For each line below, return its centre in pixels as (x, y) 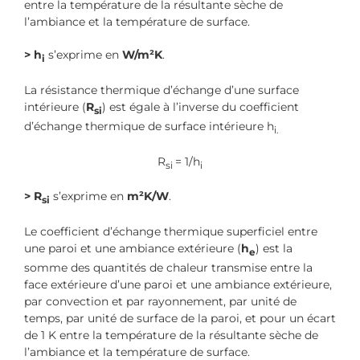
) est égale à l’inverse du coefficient (200, 106)
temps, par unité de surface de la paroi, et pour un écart (180, 318)
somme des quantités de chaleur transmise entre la (168, 267)
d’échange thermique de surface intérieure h (149, 126)
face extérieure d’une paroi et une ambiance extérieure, (178, 284)
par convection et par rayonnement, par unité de (160, 301)
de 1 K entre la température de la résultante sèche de (171, 335)
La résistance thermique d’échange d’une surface (162, 90)
